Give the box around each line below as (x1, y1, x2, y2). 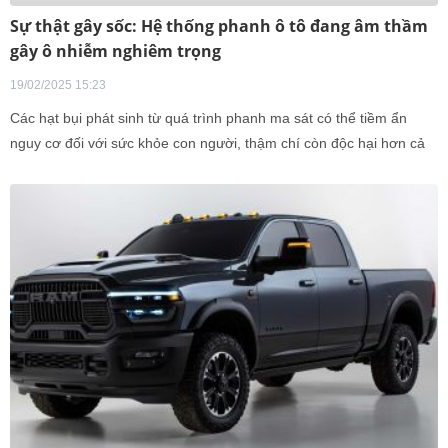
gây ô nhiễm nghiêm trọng (10, 40, 221, 62)
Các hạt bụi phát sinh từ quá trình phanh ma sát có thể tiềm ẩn (10, 110, 407, 126)
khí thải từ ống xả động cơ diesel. (10, 160, 221, 176)
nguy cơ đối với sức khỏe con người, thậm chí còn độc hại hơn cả (10, 135, 425, 151)
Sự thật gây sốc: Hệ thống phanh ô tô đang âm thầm (10, 15, 428, 37)
